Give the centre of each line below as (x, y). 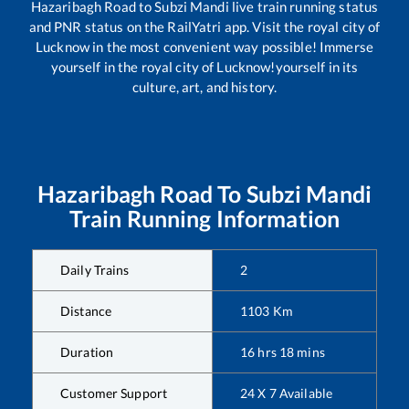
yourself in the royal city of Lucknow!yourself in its (204, 66)
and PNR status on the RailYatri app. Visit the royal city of (204, 26)
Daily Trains (95, 269)
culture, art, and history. (204, 86)
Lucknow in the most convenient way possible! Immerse (204, 46)
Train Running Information (204, 218)
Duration (87, 351)
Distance (86, 310)
